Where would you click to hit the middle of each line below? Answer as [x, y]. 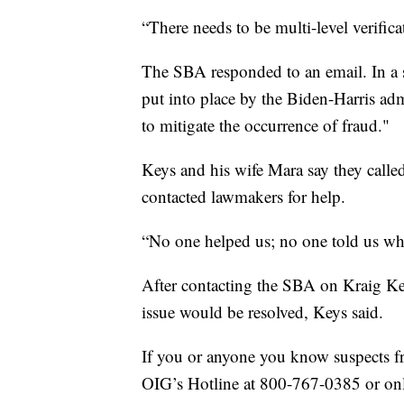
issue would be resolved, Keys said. [262, 311]
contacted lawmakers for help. [243, 196]
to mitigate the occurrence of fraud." [266, 124]
